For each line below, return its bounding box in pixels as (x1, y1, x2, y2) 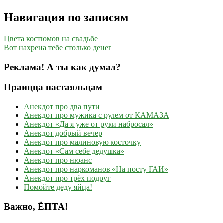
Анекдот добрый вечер (24, 129, 102, 138)
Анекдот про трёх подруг (24, 174, 111, 183)
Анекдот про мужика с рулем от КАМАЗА (24, 111, 169, 120)
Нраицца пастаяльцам (4, 82, 102, 93)
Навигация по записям (4, 11, 128, 24)
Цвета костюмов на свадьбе (4, 34, 98, 43)
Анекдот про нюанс (24, 156, 92, 165)
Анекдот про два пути (24, 102, 100, 111)
